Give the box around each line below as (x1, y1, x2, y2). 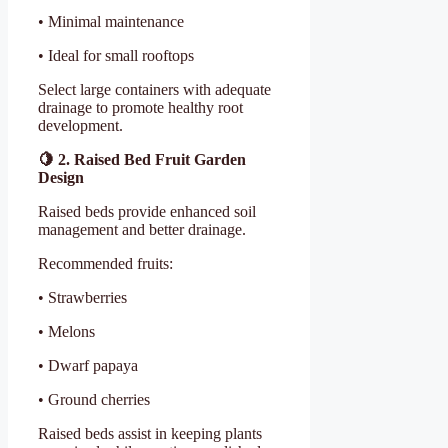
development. (38, 116, 123, 134)
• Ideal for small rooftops (38, 46, 194, 64)
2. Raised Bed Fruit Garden (54, 150, 246, 168)
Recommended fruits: (38, 254, 173, 272)
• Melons (38, 322, 95, 340)
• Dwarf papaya (38, 356, 138, 374)
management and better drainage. (38, 220, 246, 238)
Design (38, 168, 84, 186)
